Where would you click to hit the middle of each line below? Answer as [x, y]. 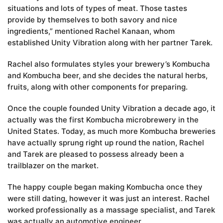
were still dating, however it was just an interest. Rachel [109, 199]
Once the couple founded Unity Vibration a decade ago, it [111, 109]
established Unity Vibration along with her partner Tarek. [110, 43]
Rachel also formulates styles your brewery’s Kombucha [109, 64]
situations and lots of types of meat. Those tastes [97, 8]
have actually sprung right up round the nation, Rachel [106, 143]
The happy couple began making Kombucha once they [105, 187]
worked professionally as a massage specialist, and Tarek [111, 210]
